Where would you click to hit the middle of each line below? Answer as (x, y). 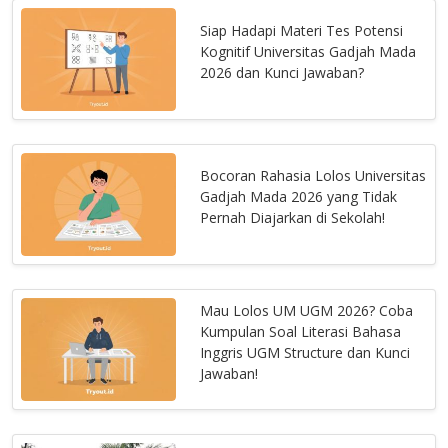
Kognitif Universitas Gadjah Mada (308, 52)
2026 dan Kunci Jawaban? (282, 73)
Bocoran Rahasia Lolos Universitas (313, 176)
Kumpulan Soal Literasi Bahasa (301, 331)
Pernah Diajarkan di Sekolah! (293, 218)
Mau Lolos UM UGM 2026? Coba (307, 310)
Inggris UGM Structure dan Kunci (305, 352)
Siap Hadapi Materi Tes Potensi (302, 31)
